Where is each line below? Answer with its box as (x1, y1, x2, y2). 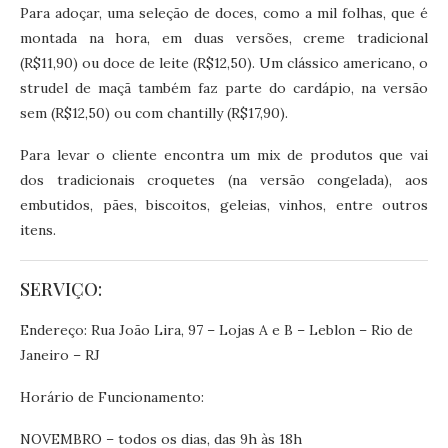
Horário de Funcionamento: (20, 387, 204, 406)
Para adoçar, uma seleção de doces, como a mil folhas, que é (20, 3, 428, 22)
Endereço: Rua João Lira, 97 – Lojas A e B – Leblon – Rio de (20, 320, 413, 339)
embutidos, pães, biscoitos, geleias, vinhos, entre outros (20, 195, 428, 214)
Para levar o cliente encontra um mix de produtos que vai (20, 145, 428, 164)
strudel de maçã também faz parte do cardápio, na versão (20, 78, 428, 97)
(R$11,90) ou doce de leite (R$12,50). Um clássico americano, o (20, 53, 428, 72)
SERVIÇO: (20, 276, 102, 301)
